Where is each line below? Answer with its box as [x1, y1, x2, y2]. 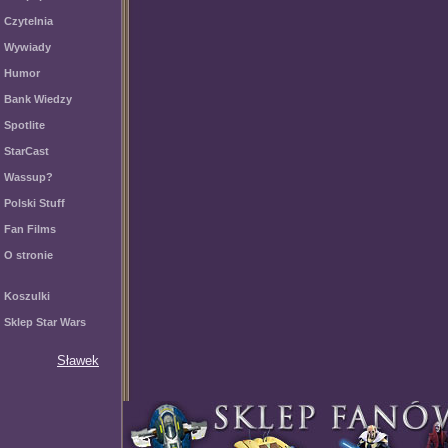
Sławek [57, 353, 99, 368]
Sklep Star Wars [4, 316, 86, 328]
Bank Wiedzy [4, 93, 72, 105]
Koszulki [4, 290, 50, 302]
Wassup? [4, 171, 53, 183]
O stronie [4, 249, 53, 261]
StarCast [4, 145, 49, 157]
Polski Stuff [4, 197, 65, 209]
